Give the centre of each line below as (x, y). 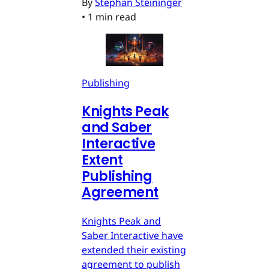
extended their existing (134, 249)
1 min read (112, 17)
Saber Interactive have (132, 235)
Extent (102, 160)
